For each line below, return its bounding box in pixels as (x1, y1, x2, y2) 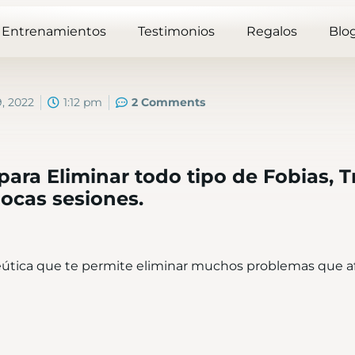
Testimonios (138, 24, 216, 40)
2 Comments (132, 95, 205, 109)
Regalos (246, 24, 298, 40)
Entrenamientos (2, 24, 107, 40)
